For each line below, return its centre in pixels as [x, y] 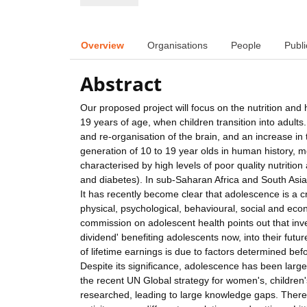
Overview [102, 45]
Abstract [121, 84]
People [246, 45]
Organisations [177, 45]
